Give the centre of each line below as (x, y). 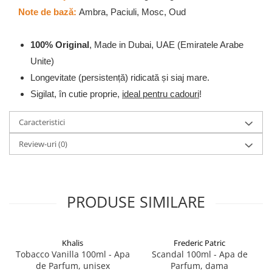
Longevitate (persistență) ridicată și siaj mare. (120, 77)
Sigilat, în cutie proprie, (76, 94)
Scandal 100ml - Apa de (199, 254)
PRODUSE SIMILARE (136, 202)
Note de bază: (47, 12)
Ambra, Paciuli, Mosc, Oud (131, 12)
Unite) (42, 61)
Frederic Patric (199, 243)
